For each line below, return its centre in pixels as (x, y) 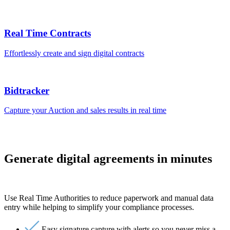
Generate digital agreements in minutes (108, 159)
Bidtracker (27, 90)
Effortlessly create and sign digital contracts (74, 53)
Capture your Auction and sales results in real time (85, 110)
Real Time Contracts (47, 33)
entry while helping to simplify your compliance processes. (99, 207)
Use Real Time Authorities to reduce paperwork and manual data (109, 198)
